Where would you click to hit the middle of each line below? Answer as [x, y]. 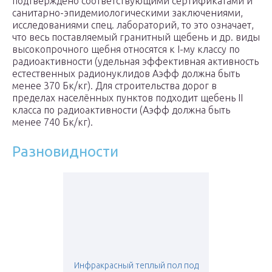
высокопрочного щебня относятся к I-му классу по [126, 49]
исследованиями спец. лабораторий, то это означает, [133, 25]
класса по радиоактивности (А [80, 110]
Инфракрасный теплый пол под [136, 266]
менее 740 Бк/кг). [53, 122]
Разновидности [65, 152]
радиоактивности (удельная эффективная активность [135, 62]
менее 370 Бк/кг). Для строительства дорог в [114, 86]
